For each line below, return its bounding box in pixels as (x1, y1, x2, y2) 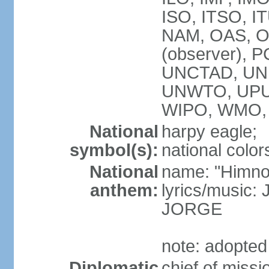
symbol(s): (69, 141, 159, 160)
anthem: (89, 181, 159, 200)
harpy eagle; (161, 122, 257, 141)
